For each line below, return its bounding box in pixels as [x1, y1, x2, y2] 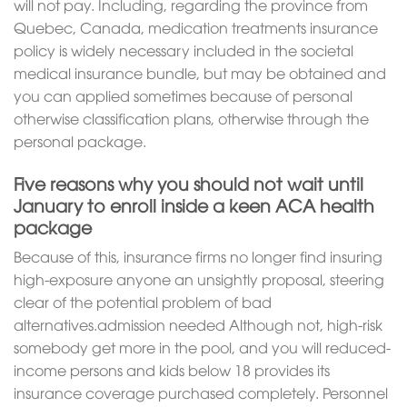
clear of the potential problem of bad [14, 292, 272, 313]
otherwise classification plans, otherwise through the [14, 108, 369, 128]
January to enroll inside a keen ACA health [14, 192, 374, 216]
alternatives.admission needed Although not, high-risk [14, 314, 382, 335]
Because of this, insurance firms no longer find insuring [14, 246, 382, 267]
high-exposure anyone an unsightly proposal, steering [14, 269, 384, 290]
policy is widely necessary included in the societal [14, 40, 353, 60]
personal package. [14, 131, 146, 151]
